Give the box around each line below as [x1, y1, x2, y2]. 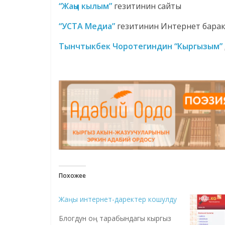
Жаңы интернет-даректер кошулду [59, 194, 177, 204]
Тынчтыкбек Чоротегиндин [59, 41, 172, 52]
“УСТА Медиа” [59, 21, 115, 32]
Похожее [59, 171, 86, 180]
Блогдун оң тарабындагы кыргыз [59, 213, 171, 223]
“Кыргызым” [174, 41, 222, 52]
